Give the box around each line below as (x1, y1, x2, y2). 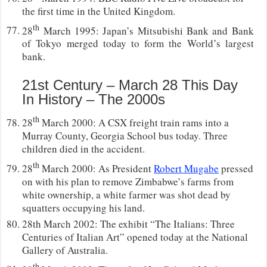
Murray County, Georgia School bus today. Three (22, 128, 228, 142)
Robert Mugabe (154, 161, 219, 175)
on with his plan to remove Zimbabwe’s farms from (22, 174, 234, 188)
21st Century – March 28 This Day (22, 77, 238, 94)
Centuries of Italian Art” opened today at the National (22, 229, 249, 244)
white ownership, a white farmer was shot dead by (22, 187, 231, 201)
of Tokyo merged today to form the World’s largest (22, 36, 254, 51)
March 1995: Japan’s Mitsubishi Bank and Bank (39, 23, 254, 38)
